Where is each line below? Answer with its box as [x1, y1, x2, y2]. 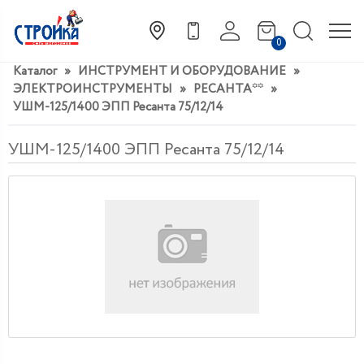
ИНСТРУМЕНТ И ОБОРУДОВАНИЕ [78, 62, 286, 80]
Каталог [13, 62, 57, 80]
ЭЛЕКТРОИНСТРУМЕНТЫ [13, 80, 175, 98]
